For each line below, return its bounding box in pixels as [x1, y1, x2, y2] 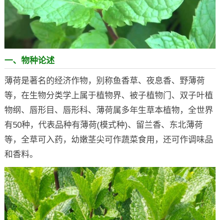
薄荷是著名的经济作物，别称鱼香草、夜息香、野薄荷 [4, 76, 205, 85]
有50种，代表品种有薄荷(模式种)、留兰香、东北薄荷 [4, 120, 203, 130]
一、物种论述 [4, 55, 55, 65]
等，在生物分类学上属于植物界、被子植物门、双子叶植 [4, 90, 213, 100]
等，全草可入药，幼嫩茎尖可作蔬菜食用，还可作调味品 [4, 135, 213, 144]
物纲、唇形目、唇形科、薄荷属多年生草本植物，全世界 [4, 105, 213, 115]
